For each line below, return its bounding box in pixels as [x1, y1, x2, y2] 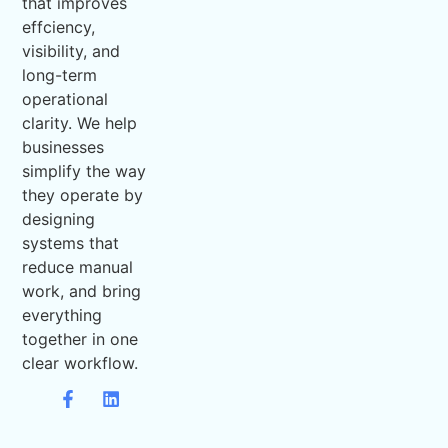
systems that [22, 233, 120, 254]
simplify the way [22, 161, 147, 182]
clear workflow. [22, 353, 139, 374]
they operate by [22, 185, 144, 206]
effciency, [22, 17, 96, 38]
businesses [22, 137, 105, 158]
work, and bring [22, 281, 142, 302]
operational [22, 89, 109, 110]
